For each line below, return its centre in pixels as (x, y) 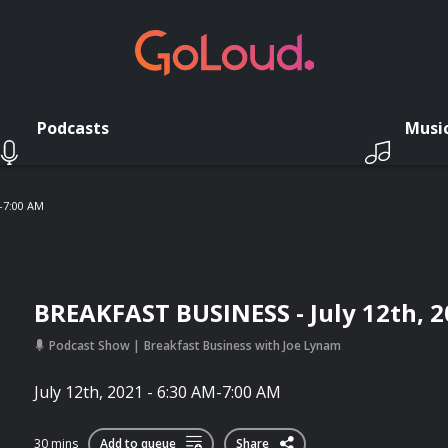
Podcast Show (89, 345)
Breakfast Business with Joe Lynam (242, 345)
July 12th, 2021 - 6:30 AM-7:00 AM (157, 391)
